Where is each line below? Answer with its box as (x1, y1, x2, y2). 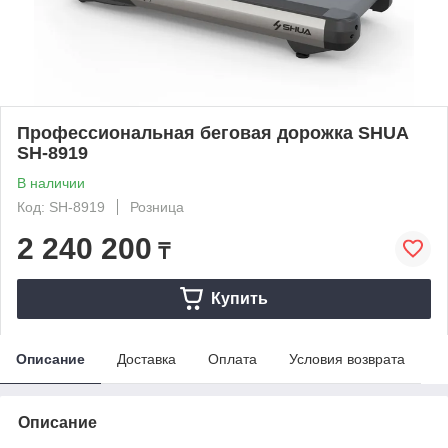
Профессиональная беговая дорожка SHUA (17, 122, 408, 143)
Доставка (117, 350, 176, 367)
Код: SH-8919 (17, 198, 105, 215)
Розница (130, 198, 184, 215)
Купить (210, 289, 268, 307)
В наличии (17, 174, 85, 191)
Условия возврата (289, 350, 405, 367)
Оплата (208, 350, 257, 367)
